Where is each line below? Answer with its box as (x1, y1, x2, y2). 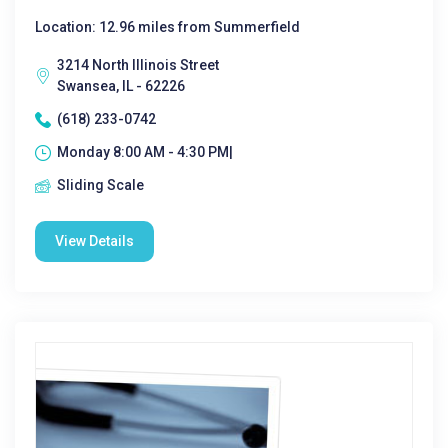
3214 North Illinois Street (57, 57, 219, 73)
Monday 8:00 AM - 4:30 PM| (57, 144, 233, 160)
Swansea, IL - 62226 (57, 78, 185, 94)
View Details (55, 233, 134, 249)
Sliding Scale (57, 177, 144, 193)
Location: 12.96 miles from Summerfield (35, 19, 300, 35)
